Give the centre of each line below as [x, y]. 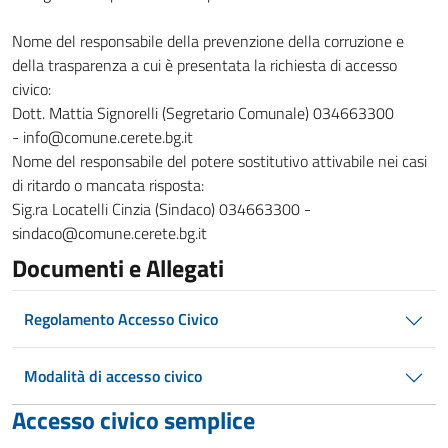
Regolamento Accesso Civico [121, 319]
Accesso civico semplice [133, 420]
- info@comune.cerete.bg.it [102, 137]
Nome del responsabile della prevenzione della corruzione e [208, 41]
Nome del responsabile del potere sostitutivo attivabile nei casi [219, 161]
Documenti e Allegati [118, 268]
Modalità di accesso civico [113, 376]
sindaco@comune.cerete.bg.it [109, 233]
